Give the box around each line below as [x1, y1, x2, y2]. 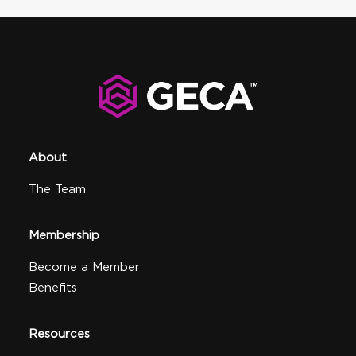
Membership [29, 228, 99, 242]
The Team [29, 182, 86, 196]
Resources [29, 327, 90, 341]
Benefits [29, 281, 77, 295]
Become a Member [29, 260, 140, 274]
